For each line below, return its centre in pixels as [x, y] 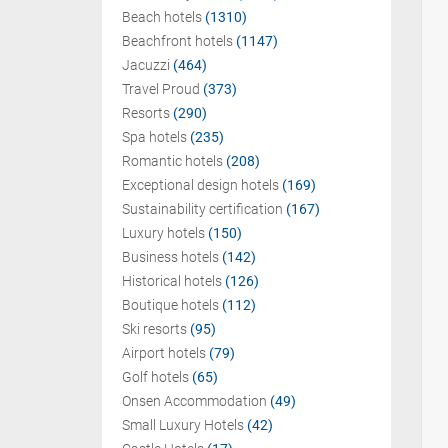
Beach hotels [162, 17]
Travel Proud [161, 89]
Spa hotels [154, 137]
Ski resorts [154, 329]
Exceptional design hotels [200, 185]
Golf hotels [155, 377]
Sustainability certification [202, 209]
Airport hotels [164, 353]
